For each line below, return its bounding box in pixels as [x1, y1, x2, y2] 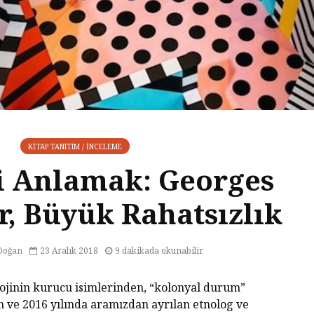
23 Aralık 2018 [39, 244, 98, 257]
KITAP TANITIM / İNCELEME [27, 142, 122, 151]
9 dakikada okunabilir [114, 244, 203, 257]
